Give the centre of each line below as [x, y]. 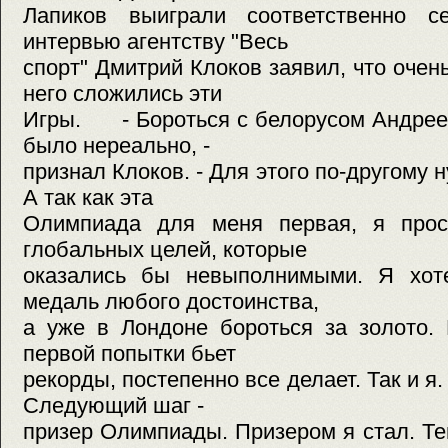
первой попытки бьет [129, 354]
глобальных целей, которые [165, 250]
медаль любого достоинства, [171, 302]
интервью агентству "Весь [155, 42]
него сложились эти [122, 94]
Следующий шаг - [113, 406]
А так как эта [88, 198]
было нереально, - [116, 146]
